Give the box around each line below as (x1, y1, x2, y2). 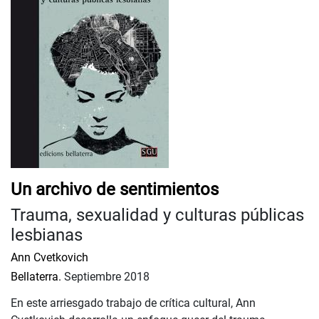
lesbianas (11, 224, 83, 245)
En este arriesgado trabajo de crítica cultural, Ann (11, 296, 256, 310)
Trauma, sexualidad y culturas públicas (11, 204, 304, 225)
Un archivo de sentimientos (11, 179, 219, 199)
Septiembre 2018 (61, 269, 150, 283)
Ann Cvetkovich (11, 250, 88, 264)
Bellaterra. (11, 269, 61, 283)
